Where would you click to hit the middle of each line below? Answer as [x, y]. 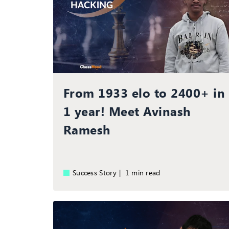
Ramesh [87, 129]
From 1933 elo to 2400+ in [144, 92]
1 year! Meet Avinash [127, 111]
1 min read [145, 172]
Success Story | [99, 172]
